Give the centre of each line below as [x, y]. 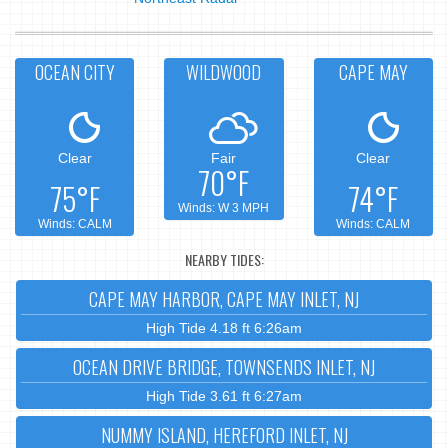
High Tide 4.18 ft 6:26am [224, 327]
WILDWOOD [224, 71]
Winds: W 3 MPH [224, 207]
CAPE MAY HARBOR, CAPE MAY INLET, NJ [224, 298]
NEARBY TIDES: [224, 260]
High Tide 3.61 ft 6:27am [224, 395]
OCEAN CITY [74, 71]
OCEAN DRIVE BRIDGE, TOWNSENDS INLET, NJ [224, 366]
